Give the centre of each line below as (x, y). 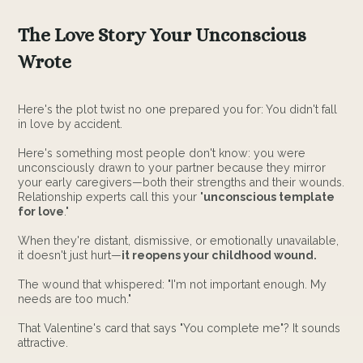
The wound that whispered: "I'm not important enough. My (173, 285)
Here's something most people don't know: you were (162, 154)
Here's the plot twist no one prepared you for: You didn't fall (178, 110)
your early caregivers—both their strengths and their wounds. (181, 183)
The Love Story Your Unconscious (162, 35)
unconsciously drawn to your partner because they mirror (172, 168)
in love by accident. (70, 124)
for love (41, 212)
